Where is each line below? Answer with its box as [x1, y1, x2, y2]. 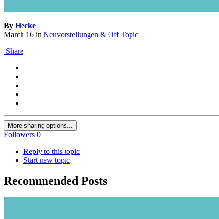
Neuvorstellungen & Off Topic [44, 30, 138, 39]
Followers [4, 131, 35, 139]
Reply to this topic [23, 147, 80, 156]
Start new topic [23, 156, 70, 165]
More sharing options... [8, 122, 73, 130]
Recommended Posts [4, 175, 107, 188]
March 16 [4, 30, 34, 39]
